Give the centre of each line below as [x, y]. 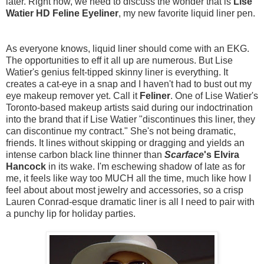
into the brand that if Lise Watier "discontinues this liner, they [131, 119]
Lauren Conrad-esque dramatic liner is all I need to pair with [130, 202]
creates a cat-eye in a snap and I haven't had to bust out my [129, 84]
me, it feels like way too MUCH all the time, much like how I [128, 178]
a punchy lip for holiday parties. [72, 213]
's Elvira [222, 154]
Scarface [184, 154]
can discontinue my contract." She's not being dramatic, [121, 131]
